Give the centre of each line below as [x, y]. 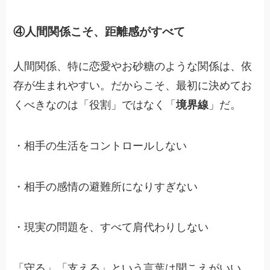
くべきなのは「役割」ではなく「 [95, 105]
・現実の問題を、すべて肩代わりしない [111, 228]
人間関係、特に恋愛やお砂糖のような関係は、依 [133, 66]
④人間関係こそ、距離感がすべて [99, 31]
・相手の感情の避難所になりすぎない [106, 187]
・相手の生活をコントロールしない [100, 146]
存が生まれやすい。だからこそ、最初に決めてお [133, 85]
